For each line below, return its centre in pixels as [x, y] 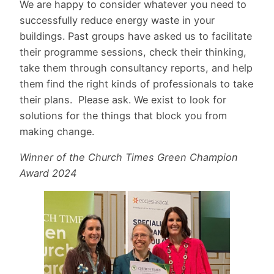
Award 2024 [48, 173]
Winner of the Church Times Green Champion [129, 157]
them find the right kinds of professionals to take [136, 83]
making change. [57, 131]
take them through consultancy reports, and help [136, 68]
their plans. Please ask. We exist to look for [123, 99]
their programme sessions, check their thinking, [133, 52]
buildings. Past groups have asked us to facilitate [136, 36]
